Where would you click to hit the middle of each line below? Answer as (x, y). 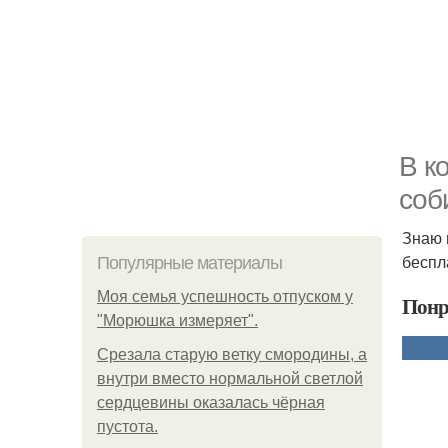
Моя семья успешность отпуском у (225, 296)
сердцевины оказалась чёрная (211, 402)
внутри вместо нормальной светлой (230, 378)
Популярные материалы (189, 263)
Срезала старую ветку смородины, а (232, 354)
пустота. (127, 426)
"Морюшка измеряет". (177, 320)
